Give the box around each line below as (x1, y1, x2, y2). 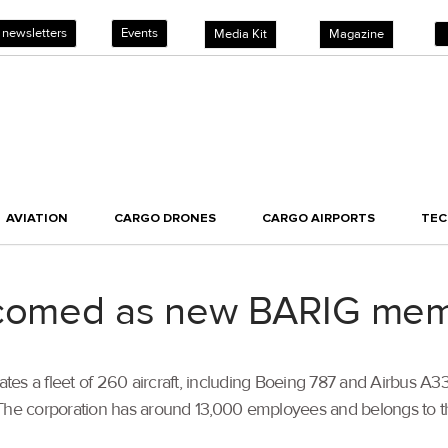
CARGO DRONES (114, 210, 216, 227)
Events (121, 25, 158, 41)
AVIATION (6, 210, 68, 227)
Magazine (329, 26, 384, 42)
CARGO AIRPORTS (262, 210, 375, 227)
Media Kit (214, 26, 267, 42)
